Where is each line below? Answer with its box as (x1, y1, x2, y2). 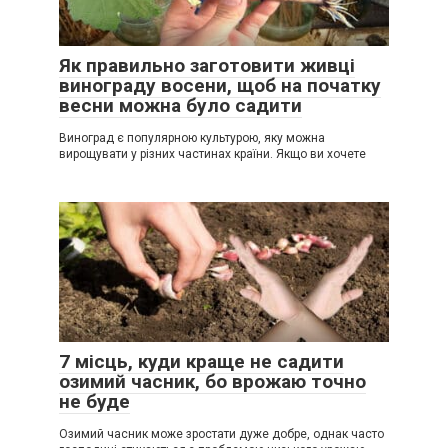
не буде (59, 389, 130, 413)
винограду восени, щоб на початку (59, 73, 381, 97)
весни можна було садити (59, 93, 302, 117)
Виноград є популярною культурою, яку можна (59, 130, 325, 145)
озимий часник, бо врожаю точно (59, 369, 366, 393)
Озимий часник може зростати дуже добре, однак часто (59, 426, 384, 441)
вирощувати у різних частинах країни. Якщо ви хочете (59, 146, 366, 161)
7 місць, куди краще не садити (59, 349, 344, 373)
